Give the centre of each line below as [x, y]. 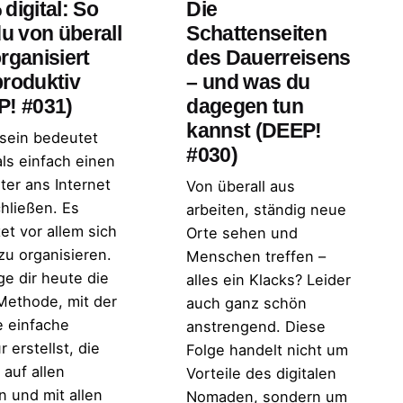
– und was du [248, 83]
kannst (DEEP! [254, 131]
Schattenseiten [256, 34]
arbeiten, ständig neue [267, 210]
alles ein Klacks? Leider [269, 280]
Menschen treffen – [256, 257]
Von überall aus [241, 187]
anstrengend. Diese [256, 327]
